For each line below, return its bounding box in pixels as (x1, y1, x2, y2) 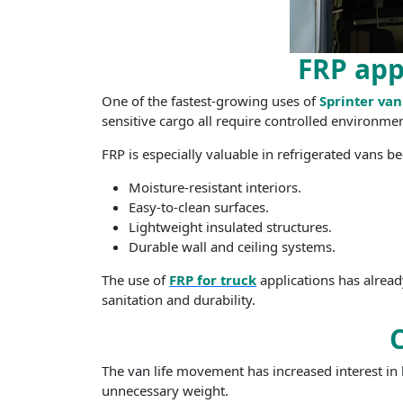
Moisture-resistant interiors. (129, 177, 302, 196)
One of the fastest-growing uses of (102, 92, 320, 111)
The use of (102, 270, 170, 289)
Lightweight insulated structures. (129, 217, 333, 236)
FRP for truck (169, 270, 257, 289)
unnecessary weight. (102, 381, 229, 400)
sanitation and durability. (102, 290, 256, 309)
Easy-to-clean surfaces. (129, 197, 270, 216)
